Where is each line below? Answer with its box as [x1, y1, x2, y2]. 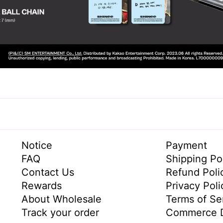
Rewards [21, 179, 62, 192]
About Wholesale [21, 193, 102, 205]
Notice [21, 139, 52, 151]
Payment [166, 139, 207, 151]
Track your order [21, 206, 99, 219]
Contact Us [21, 166, 74, 178]
